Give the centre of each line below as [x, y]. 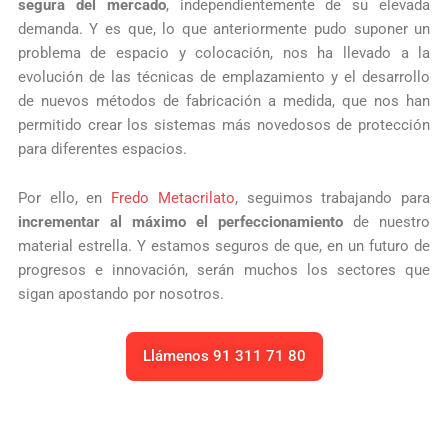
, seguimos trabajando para [332, 198]
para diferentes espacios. [102, 148]
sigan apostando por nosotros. [120, 294]
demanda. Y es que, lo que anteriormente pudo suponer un [224, 28]
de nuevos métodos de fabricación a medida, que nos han [224, 100]
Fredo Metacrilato [173, 198]
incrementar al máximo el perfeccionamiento [180, 222]
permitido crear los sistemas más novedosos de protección [224, 124]
